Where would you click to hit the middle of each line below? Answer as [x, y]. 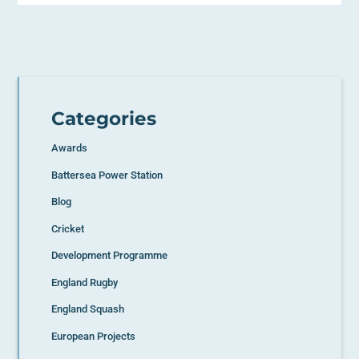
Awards [70, 148]
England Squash [88, 309]
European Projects [94, 336]
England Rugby [85, 282]
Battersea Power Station [107, 175]
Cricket [68, 228]
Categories [104, 119]
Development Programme [110, 256]
